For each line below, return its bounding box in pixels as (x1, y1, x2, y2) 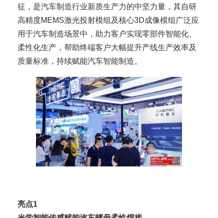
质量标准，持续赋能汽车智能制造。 (18, 57, 142, 66)
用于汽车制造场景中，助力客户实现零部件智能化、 (18, 30, 197, 38)
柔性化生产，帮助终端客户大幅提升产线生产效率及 (18, 43, 197, 52)
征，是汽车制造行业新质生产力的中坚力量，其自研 (18, 2, 197, 11)
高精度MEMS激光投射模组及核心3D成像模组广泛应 (18, 16, 199, 25)
